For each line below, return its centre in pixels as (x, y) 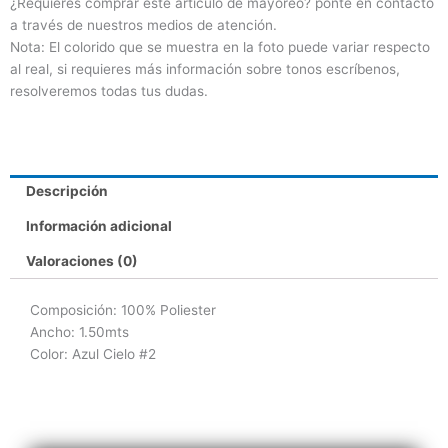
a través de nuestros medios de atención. (143, 25)
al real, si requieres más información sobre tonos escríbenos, (205, 69)
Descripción (67, 191)
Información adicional (99, 226)
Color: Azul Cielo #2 (93, 354)
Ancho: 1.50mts (79, 332)
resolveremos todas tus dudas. (109, 91)
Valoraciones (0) (82, 261)
